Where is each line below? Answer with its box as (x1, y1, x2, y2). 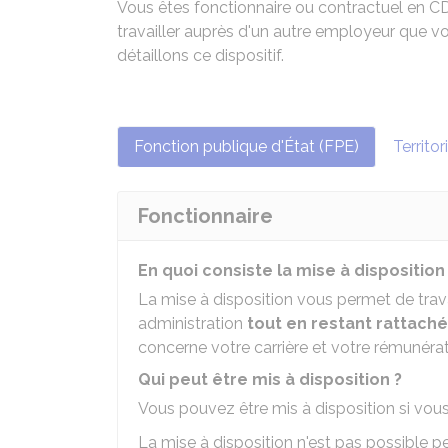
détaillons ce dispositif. (117, 46, 284, 65)
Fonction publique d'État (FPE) (134, 137, 359, 156)
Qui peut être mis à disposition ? (138, 370, 402, 389)
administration (138, 314, 247, 333)
